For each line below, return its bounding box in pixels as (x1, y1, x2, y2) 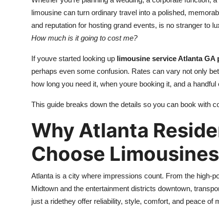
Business (7, 103, 39, 112)
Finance (7, 127, 36, 136)
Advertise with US (7, 79, 74, 88)
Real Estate (7, 198, 49, 208)
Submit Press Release (7, 7, 87, 17)
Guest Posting (7, 31, 59, 41)
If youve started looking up (31, 54, 117, 63)
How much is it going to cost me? (31, 34, 137, 42)
